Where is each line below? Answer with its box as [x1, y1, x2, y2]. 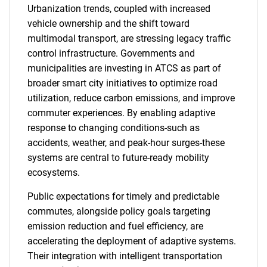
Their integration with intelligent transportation [27, 250, 222, 262]
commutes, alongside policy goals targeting [27, 206, 210, 217]
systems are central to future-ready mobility [27, 152, 209, 163]
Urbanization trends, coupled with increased [27, 3, 210, 14]
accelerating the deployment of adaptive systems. [27, 235, 236, 247]
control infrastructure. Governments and [27, 48, 195, 59]
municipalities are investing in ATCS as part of [27, 63, 221, 74]
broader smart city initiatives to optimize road [27, 77, 218, 89]
